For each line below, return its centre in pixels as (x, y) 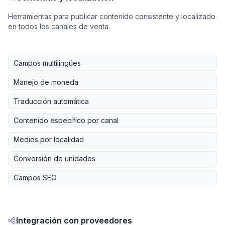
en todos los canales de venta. (59, 26)
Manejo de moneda (46, 82)
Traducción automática (51, 101)
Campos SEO (35, 177)
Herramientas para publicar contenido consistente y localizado (112, 16)
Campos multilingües (47, 63)
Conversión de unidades (54, 158)
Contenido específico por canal (66, 120)
